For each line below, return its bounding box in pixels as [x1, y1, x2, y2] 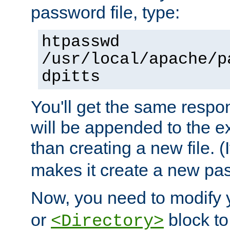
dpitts [42, 68, 100, 87]
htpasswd [42, 33, 120, 52]
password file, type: [31, 3, 180, 23]
